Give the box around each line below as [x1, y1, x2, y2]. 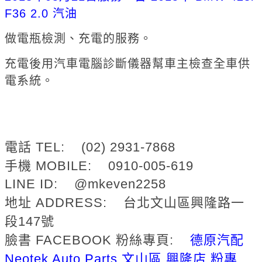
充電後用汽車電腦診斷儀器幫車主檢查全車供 [5, 57, 250, 70]
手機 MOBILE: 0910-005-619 [5, 158, 194, 173]
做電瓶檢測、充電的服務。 [5, 32, 152, 45]
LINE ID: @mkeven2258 [5, 176, 166, 191]
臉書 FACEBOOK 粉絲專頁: [5, 232, 186, 247]
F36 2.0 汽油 [5, 6, 77, 20]
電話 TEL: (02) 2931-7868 [5, 139, 175, 154]
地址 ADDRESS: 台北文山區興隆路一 [5, 195, 244, 210]
